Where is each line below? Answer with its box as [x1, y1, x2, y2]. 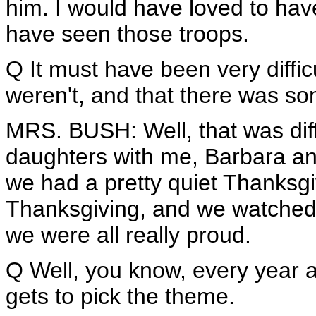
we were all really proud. [6, 222, 251, 248]
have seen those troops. [6, 21, 249, 47]
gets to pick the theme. [6, 284, 235, 309]
